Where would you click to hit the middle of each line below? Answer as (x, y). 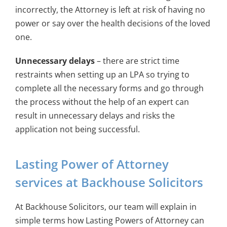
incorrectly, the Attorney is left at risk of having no (110, 9)
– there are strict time (138, 61)
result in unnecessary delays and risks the (95, 115)
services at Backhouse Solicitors (109, 182)
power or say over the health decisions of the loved (112, 23)
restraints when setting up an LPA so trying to (102, 74)
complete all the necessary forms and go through (109, 88)
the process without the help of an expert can (102, 102)
